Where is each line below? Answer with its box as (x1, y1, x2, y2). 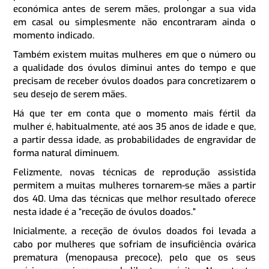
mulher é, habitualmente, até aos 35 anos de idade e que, (13, 120, 256, 133)
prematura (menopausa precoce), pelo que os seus (13, 251, 256, 264)
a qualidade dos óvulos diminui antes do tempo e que (13, 61, 256, 74)
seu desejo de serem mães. (13, 88, 127, 100)
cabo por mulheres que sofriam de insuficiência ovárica (13, 238, 256, 250)
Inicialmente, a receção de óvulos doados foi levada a (13, 225, 256, 237)
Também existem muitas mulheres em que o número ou (13, 48, 256, 61)
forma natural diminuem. (13, 147, 119, 159)
